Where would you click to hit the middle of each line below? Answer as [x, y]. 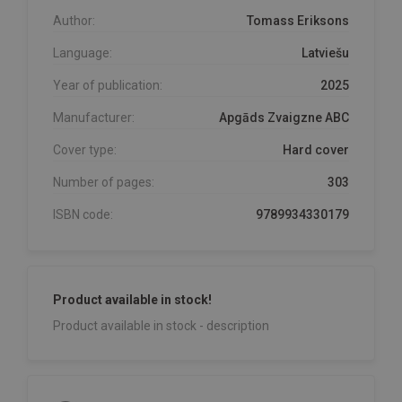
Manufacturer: [94, 117]
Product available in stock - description [161, 325]
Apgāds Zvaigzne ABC [284, 117]
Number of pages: [104, 182]
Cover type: [85, 149]
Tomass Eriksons [298, 20]
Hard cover [316, 149]
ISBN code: [83, 214]
